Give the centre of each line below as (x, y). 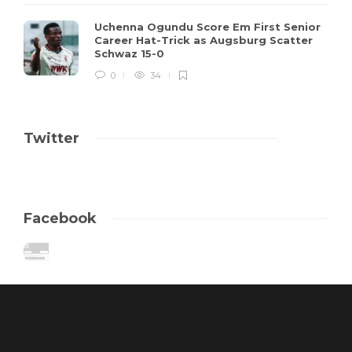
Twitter (51, 138)
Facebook (60, 218)
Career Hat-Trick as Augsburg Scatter (203, 40)
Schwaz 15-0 (131, 53)
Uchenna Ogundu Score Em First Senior (207, 26)
